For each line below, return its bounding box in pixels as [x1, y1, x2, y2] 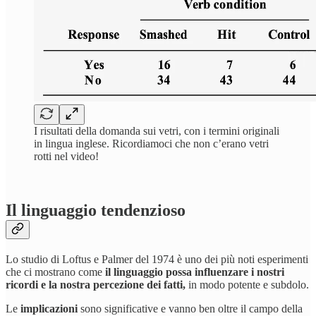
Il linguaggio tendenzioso [6, 200, 186, 219]
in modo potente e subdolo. [186, 278, 309, 291]
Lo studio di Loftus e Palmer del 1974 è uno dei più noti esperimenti [6, 253, 308, 265]
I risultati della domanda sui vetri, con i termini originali [34, 124, 279, 137]
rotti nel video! [34, 150, 99, 162]
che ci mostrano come [6, 265, 105, 278]
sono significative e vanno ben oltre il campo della [78, 302, 303, 315]
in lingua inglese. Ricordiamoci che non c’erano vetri [34, 137, 269, 150]
